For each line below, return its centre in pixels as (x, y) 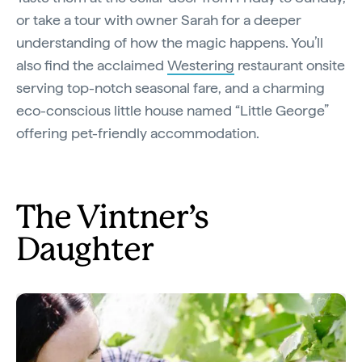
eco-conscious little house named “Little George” (173, 110)
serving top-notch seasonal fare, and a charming (170, 87)
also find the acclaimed (92, 65)
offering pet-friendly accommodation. (138, 133)
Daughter (84, 251)
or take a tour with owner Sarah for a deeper (159, 19)
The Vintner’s (112, 219)
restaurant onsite (290, 65)
